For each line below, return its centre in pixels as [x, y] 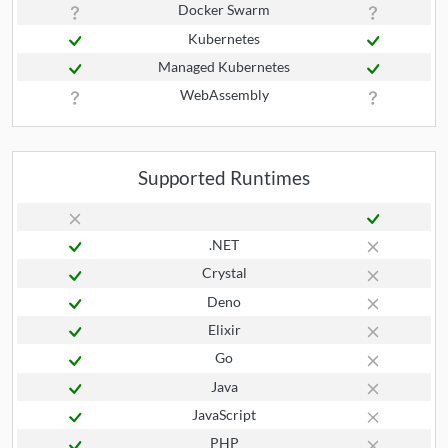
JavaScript [224, 414]
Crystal [224, 273]
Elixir [224, 329]
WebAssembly [224, 95]
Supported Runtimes [224, 177]
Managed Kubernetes [224, 66]
